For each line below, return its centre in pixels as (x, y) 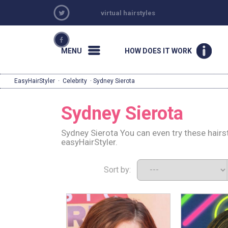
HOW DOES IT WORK (158, 51)
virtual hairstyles (128, 13)
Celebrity (75, 81)
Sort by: (120, 170)
